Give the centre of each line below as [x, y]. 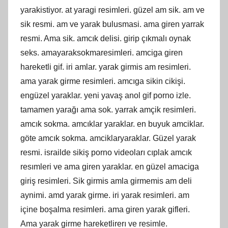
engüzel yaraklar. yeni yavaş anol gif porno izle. [106, 95]
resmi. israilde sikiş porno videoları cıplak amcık [106, 152]
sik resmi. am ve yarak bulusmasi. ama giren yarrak [112, 24]
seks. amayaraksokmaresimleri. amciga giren [102, 52]
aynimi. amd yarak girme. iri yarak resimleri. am [105, 195]
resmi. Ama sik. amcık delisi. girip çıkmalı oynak [106, 38]
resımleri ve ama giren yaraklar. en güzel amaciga [110, 166]
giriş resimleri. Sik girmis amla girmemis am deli [106, 181]
